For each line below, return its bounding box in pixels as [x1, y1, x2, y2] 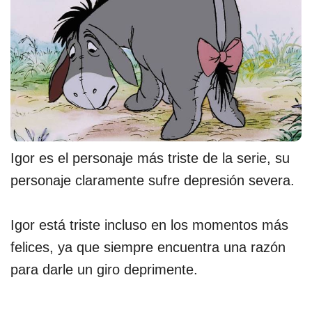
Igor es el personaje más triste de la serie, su [10, 150, 290, 166]
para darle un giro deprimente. [10, 262, 198, 278]
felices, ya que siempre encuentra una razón [10, 240, 286, 256]
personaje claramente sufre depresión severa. [10, 173, 295, 189]
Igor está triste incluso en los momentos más [10, 217, 288, 233]
